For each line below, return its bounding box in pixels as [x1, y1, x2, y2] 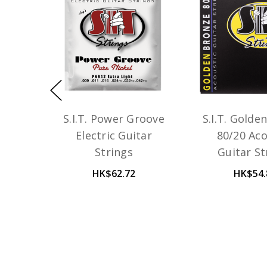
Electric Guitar [76, 128, 152, 143]
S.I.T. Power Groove [63, 111, 164, 126]
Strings [95, 145, 133, 160]
